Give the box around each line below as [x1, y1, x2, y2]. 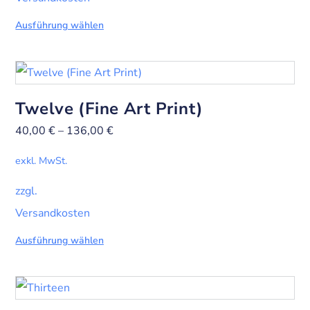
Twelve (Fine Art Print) [15, 98, 203, 120]
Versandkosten [15, 205, 91, 221]
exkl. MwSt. [15, 154, 68, 168]
